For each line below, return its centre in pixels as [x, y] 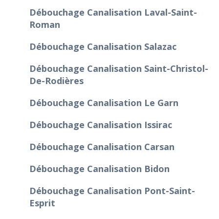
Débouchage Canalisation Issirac [101, 124]
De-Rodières [56, 80]
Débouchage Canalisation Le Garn [104, 102]
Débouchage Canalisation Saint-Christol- [119, 68]
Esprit [42, 203]
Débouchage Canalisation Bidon [99, 168]
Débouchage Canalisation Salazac [103, 46]
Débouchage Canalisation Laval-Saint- [113, 12]
